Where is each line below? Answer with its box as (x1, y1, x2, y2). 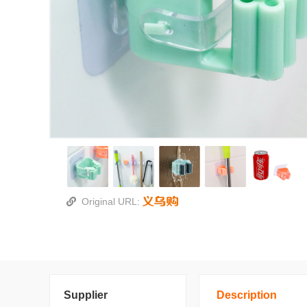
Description (217, 289, 277, 301)
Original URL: (82, 196, 143, 207)
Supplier (64, 289, 108, 301)
